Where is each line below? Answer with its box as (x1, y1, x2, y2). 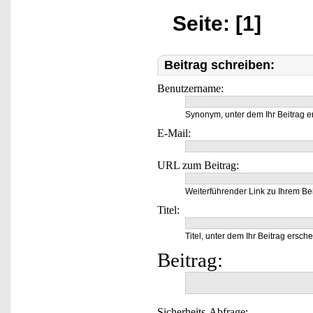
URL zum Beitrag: (157, 159, 239, 171)
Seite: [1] (173, 12, 261, 35)
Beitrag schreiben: (164, 58, 275, 72)
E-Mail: (157, 127, 191, 139)
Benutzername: (157, 82, 224, 94)
